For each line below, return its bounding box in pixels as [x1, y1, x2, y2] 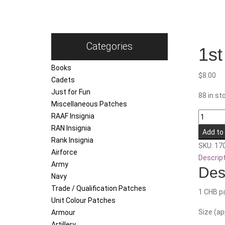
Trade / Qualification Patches [51, 184, 146, 193]
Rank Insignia [51, 136, 93, 145]
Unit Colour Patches [51, 196, 116, 205]
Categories [86, 41, 133, 53]
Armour [51, 208, 75, 217]
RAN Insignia [51, 124, 91, 133]
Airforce [51, 148, 77, 157]
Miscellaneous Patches [51, 100, 127, 108]
